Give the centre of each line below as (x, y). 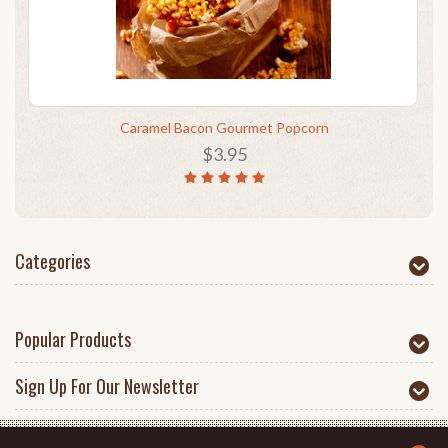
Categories (52, 261)
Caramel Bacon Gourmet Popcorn (224, 127)
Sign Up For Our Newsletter (107, 386)
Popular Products (73, 339)
